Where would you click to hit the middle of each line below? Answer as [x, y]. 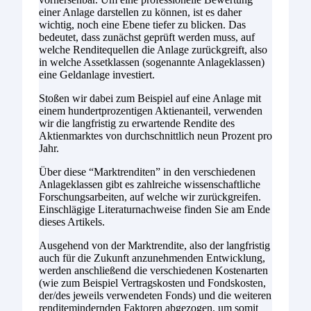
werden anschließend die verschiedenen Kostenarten [153, 271]
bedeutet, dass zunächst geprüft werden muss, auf [147, 37]
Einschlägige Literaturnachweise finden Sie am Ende [154, 210]
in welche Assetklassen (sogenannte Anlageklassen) [152, 62]
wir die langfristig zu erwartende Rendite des [137, 124]
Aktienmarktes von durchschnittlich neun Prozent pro [155, 136]
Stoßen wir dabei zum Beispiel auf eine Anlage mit [150, 99]
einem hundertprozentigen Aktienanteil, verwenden [151, 111]
